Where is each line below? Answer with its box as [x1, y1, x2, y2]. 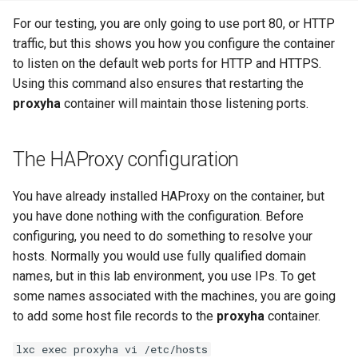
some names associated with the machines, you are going [13, 288, 336, 304]
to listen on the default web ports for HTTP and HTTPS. [13, 56, 321, 71]
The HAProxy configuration [13, 148, 239, 171]
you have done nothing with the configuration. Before [13, 209, 304, 224]
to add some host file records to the [13, 308, 217, 324]
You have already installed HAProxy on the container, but [13, 189, 324, 204]
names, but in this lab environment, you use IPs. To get [13, 268, 316, 284]
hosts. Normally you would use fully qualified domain [13, 249, 306, 264]
